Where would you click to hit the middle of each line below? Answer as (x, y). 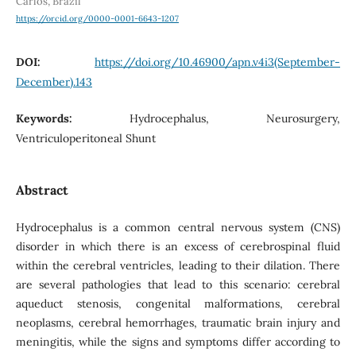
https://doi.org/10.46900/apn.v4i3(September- (218, 62)
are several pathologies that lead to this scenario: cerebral (178, 284)
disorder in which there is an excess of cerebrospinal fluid (178, 246)
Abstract (42, 190)
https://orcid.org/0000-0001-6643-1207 (97, 19)
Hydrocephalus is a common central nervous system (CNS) (178, 227)
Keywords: (72, 118)
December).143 (54, 82)
